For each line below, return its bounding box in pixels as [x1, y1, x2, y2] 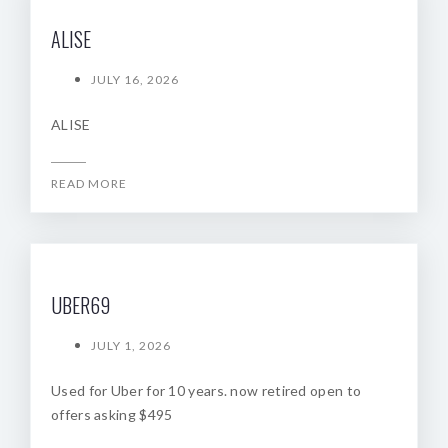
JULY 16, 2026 [91, 72, 179, 87]
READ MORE [51, 176, 127, 191]
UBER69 [51, 290, 110, 320]
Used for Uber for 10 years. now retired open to [51, 382, 362, 399]
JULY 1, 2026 [91, 338, 171, 353]
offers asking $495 [51, 406, 173, 423]
